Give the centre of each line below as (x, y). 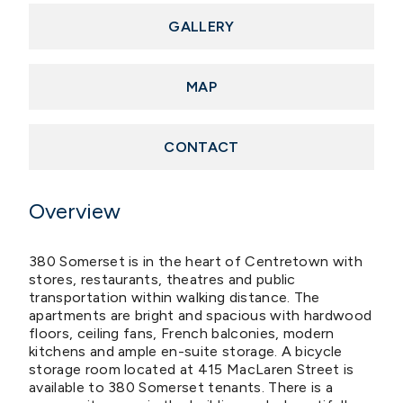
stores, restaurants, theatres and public (162, 279)
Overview (75, 210)
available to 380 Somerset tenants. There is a (181, 387)
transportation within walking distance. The (175, 297)
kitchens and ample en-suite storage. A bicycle (186, 351)
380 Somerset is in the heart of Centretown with (196, 261)
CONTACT (201, 147)
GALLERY (201, 26)
